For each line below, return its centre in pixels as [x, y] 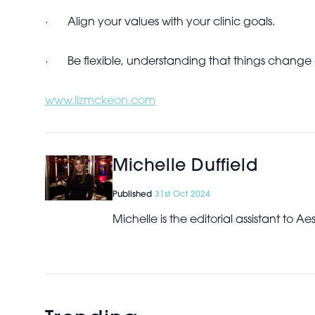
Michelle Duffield [185, 167]
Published [134, 195]
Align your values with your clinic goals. [171, 22]
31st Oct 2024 [182, 195]
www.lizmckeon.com [100, 101]
